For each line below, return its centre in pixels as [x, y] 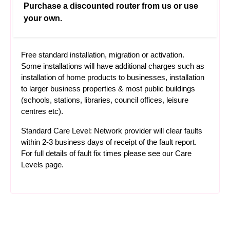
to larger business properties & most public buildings [108, 89]
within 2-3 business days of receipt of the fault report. [109, 142]
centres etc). [42, 111]
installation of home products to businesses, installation [113, 77]
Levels [32, 165]
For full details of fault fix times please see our [98, 153]
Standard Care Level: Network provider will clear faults [112, 131]
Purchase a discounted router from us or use [111, 6]
